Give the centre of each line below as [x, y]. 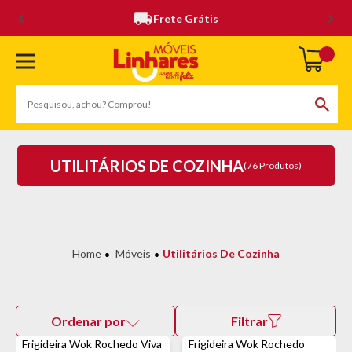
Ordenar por [88, 321]
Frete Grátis [186, 18]
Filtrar [249, 321]
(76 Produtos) [273, 165]
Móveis [133, 253]
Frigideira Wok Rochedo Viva [92, 344]
